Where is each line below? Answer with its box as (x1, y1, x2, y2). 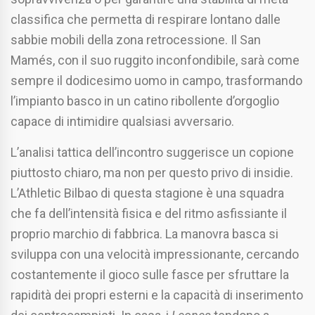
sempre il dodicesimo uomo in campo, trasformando (11, 73, 302, 89)
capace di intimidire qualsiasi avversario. (11, 114, 234, 129)
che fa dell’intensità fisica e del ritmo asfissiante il (11, 206, 287, 221)
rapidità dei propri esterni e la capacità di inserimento (11, 288, 303, 303)
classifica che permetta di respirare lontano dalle (11, 12, 281, 27)
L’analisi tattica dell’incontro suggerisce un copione (11, 145, 294, 160)
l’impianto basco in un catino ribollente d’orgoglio (11, 94, 279, 109)
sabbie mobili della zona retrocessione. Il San (11, 32, 261, 48)
